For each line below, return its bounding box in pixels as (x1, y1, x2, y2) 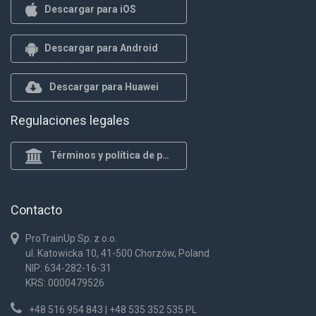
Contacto (11, 202, 62, 217)
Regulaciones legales (11, 112, 130, 128)
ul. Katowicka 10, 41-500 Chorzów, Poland (25, 247, 209, 259)
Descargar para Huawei (49, 81, 159, 92)
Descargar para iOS (44, 4, 136, 15)
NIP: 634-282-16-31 (25, 262, 111, 274)
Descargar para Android (44, 42, 158, 54)
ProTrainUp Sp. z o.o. (25, 232, 117, 244)
